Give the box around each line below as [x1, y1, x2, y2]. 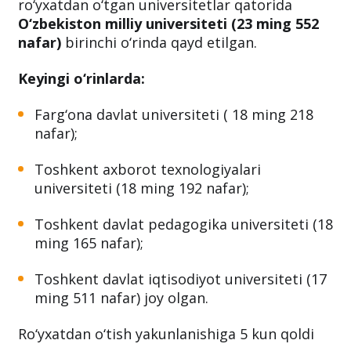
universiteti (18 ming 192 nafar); [34, 179, 249, 198]
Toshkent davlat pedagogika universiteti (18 [34, 215, 333, 234]
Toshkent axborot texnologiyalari [34, 160, 261, 179]
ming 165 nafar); [34, 233, 143, 253]
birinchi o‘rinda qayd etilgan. [61, 33, 257, 52]
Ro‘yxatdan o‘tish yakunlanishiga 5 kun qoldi [18, 324, 314, 344]
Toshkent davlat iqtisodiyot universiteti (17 [34, 270, 327, 289]
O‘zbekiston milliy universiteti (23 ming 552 [18, 14, 319, 34]
